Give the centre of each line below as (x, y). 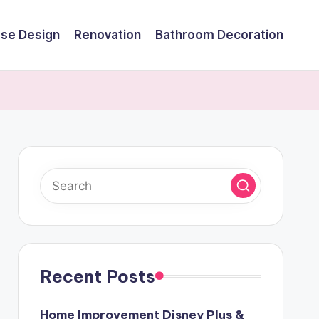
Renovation (108, 35)
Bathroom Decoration (219, 35)
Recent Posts (97, 276)
